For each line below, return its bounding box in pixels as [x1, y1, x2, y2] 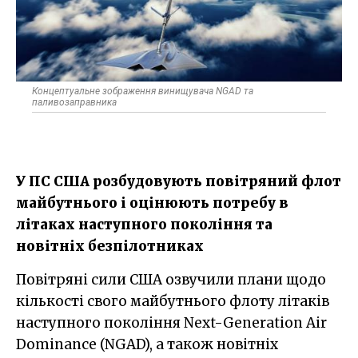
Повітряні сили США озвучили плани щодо [16, 270, 26, 288]
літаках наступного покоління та [16, 215, 272, 233]
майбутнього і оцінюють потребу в [16, 193, 288, 212]
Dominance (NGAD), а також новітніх [16, 335, 278, 353]
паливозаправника [32, 96, 117, 108]
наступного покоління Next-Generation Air [16, 313, 327, 332]
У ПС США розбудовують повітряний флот [16, 172, 341, 190]
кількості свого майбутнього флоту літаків [16, 292, 329, 310]
